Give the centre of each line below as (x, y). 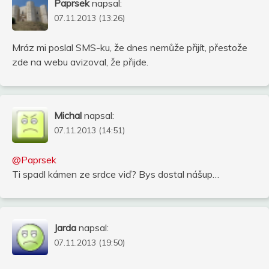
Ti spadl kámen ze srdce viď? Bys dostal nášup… (116, 174)
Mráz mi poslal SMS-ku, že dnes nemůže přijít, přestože (130, 47)
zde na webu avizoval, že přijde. (80, 62)
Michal (68, 115)
